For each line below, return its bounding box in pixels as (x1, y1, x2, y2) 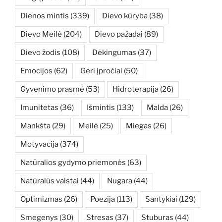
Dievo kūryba (102, 11, 148, 20)
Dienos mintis (20, 11, 69, 20)
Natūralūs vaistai (20, 176, 79, 185)
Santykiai (145, 194, 177, 204)
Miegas (126, 121, 152, 130)
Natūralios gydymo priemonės (20, 158, 126, 167)
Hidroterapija (112, 84, 159, 94)
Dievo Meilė (20, 29, 62, 39)
